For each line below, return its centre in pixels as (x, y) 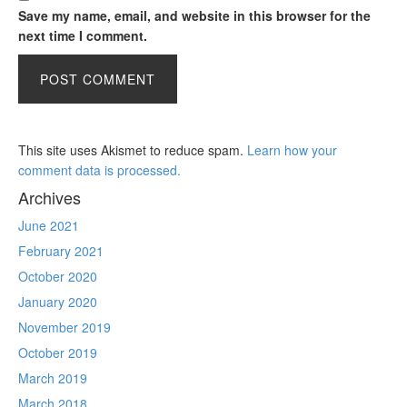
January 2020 (58, 302)
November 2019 (65, 328)
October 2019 (58, 353)
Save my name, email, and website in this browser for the (194, 16)
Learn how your (292, 150)
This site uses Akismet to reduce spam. (133, 150)
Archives (50, 198)
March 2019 (53, 378)
